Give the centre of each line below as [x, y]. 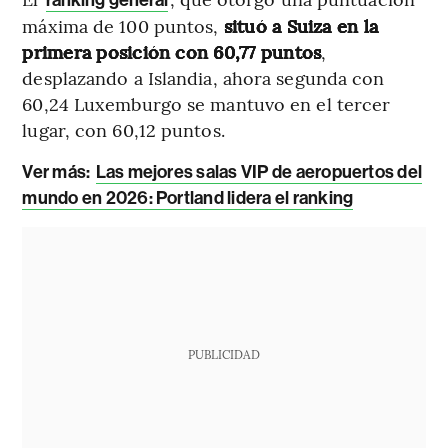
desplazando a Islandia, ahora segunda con [203, 78]
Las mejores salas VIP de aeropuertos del [259, 172]
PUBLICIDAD [223, 354]
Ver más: [58, 172]
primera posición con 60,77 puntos [172, 52]
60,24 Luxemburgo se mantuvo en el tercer [206, 104]
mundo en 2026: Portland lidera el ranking [188, 198]
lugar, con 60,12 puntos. [123, 130]
